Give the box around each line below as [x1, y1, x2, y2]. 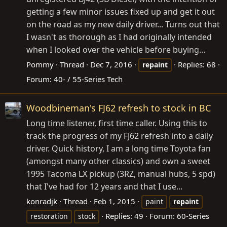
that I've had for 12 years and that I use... [26, 181, 182, 193]
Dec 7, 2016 [90, 59, 132, 69]
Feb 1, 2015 [94, 196, 135, 207]
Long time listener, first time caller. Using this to [26, 118, 207, 129]
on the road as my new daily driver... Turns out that [26, 19, 220, 30]
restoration [30, 211, 68, 221]
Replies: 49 [105, 211, 143, 221]
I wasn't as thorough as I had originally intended [26, 31, 212, 43]
